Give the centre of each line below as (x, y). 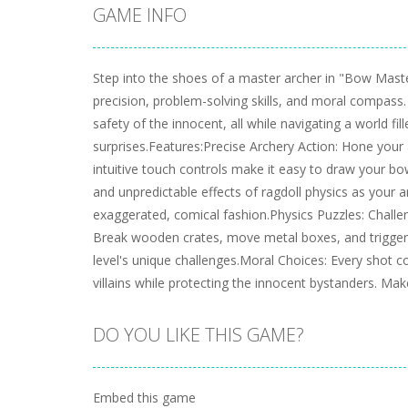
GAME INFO (140, 15)
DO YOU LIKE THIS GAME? (199, 334)
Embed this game (144, 397)
